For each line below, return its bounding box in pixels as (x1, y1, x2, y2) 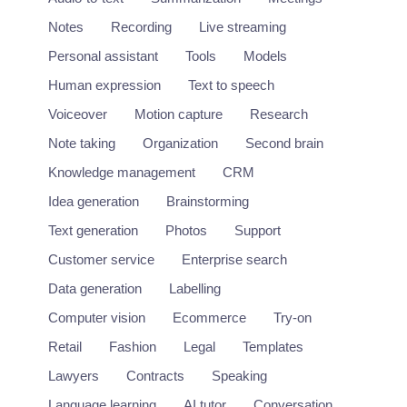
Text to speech (188, 77, 274, 94)
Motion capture (134, 106, 223, 123)
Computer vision (48, 310, 145, 326)
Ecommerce (173, 310, 246, 326)
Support (234, 223, 281, 239)
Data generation (48, 281, 142, 297)
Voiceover (48, 106, 107, 123)
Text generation (48, 223, 138, 239)
